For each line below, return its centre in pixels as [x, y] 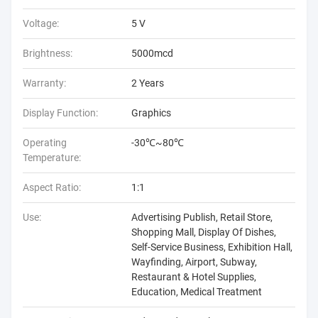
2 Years [148, 83]
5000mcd [152, 53]
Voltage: [41, 23]
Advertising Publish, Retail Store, [202, 217]
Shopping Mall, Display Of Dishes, [204, 232]
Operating [45, 143]
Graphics [151, 113]
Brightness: [48, 53]
